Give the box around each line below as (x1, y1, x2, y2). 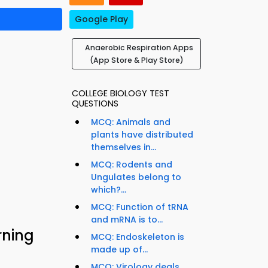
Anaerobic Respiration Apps (84, 42, 193, 53)
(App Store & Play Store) (89, 55, 184, 66)
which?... (91, 184, 126, 196)
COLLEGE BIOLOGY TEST (72, 87, 169, 100)
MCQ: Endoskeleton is (91, 231, 184, 243)
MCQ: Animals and (91, 116, 170, 129)
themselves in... (91, 141, 156, 154)
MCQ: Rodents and (91, 159, 172, 171)
